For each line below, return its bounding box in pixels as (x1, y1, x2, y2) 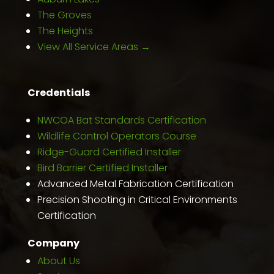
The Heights (37, 23, 93, 38)
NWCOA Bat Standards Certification (37, 113, 206, 127)
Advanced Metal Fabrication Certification (37, 176, 234, 191)
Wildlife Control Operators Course (37, 128, 196, 143)
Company (27, 235, 80, 250)
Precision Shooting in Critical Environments (37, 192, 237, 207)
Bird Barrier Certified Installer (37, 160, 168, 175)
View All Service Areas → (37, 39, 150, 54)
